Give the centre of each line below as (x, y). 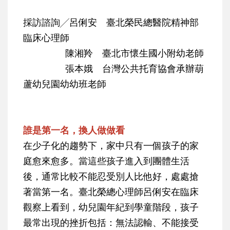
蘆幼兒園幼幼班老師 (65, 84)
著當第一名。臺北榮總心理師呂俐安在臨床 (111, 192)
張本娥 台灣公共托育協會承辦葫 (113, 69)
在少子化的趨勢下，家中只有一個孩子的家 (111, 146)
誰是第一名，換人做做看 (74, 130)
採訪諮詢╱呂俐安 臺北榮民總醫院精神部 (111, 22)
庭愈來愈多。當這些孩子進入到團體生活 (106, 161)
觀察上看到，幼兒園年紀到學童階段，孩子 (111, 207)
